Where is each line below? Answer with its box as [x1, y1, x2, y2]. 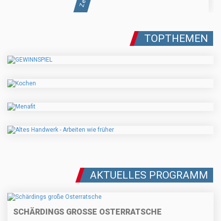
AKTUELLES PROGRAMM [90, 169, 208, 182]
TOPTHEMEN [144, 33, 208, 45]
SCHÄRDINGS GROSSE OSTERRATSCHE [13, 207, 157, 217]
